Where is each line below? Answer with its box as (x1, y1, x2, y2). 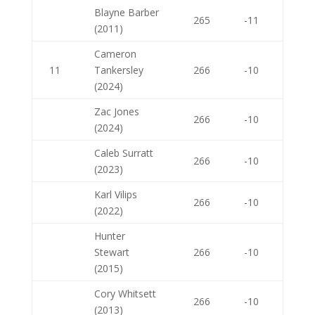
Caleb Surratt (94, 146, 153, 160)
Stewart (94, 245, 129, 259)
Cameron (94, 47, 136, 60)
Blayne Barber (94, 6, 159, 19)
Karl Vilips (94, 188, 137, 201)
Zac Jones (94, 105, 139, 118)
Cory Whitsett (94, 287, 156, 300)
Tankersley (94, 63, 143, 77)
